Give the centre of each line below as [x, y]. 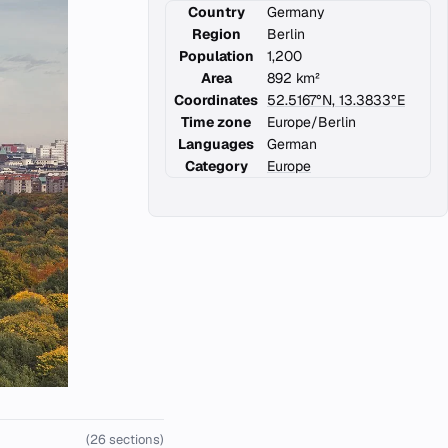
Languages [216, 144]
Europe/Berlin [311, 122]
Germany [296, 12]
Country [216, 12]
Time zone [216, 122]
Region [216, 34]
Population [216, 56]
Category [216, 166]
